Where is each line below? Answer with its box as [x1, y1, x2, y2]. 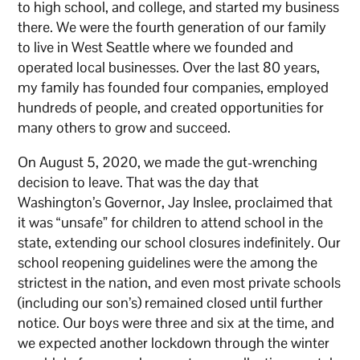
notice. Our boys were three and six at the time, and [18, 313, 335, 332]
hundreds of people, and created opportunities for [18, 97, 325, 117]
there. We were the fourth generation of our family [18, 17, 327, 36]
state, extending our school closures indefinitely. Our [18, 232, 342, 252]
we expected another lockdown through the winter [18, 333, 330, 352]
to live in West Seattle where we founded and [18, 37, 294, 56]
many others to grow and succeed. [18, 117, 231, 137]
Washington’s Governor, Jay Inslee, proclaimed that [18, 192, 333, 211]
